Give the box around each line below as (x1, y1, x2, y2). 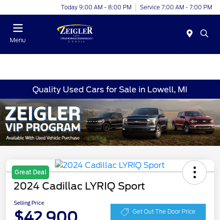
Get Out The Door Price (133, 208, 195, 216)
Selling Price (14, 199, 44, 206)
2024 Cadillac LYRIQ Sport (14, 180, 145, 192)
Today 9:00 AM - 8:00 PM (61, 3, 132, 11)
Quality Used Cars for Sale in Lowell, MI (32, 84, 188, 94)
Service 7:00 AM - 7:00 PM (140, 3, 212, 11)
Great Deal (15, 168, 46, 176)
